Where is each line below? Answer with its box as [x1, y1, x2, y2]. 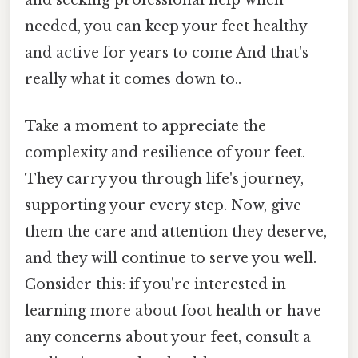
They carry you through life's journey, [25, 170, 304, 189]
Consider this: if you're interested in [25, 276, 286, 294]
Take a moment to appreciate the [25, 117, 266, 136]
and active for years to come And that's [25, 43, 308, 62]
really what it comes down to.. [25, 70, 241, 88]
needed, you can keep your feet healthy [25, 17, 307, 35]
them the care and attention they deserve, [25, 223, 327, 241]
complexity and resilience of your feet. [25, 144, 305, 162]
